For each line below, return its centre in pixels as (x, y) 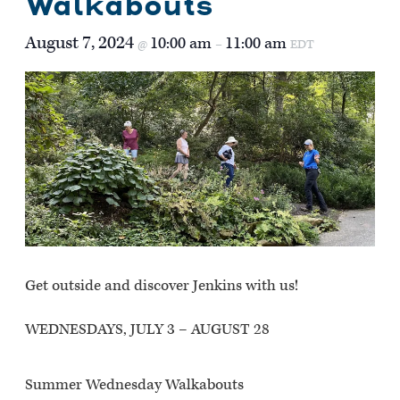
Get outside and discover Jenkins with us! (162, 285)
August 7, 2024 (81, 42)
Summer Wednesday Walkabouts (134, 385)
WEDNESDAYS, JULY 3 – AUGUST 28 (147, 330)
